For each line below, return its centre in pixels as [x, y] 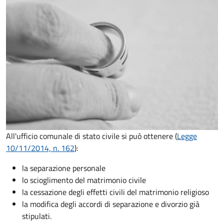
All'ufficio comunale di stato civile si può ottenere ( [91, 136]
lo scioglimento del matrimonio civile [84, 180]
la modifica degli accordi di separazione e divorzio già [111, 204]
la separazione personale [64, 168]
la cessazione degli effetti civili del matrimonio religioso [115, 192]
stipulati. [37, 216]
